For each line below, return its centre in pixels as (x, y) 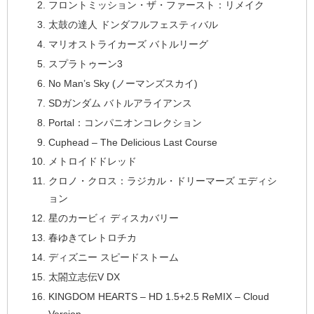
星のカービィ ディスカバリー (113, 218)
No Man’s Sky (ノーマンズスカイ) (123, 83)
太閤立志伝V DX (84, 277)
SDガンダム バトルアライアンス (120, 103)
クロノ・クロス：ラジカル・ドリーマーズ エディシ (162, 181)
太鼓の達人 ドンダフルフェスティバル (133, 25)
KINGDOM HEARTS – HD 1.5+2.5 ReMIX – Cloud (158, 296)
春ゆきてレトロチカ (92, 238)
